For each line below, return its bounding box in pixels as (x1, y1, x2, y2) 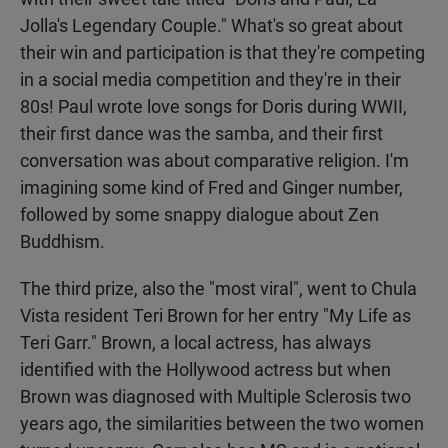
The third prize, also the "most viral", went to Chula (20, 278, 417, 300)
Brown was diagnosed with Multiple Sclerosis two (20, 386, 411, 408)
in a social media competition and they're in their (20, 69, 401, 91)
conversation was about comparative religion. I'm (20, 150, 409, 172)
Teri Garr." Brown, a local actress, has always (20, 332, 371, 354)
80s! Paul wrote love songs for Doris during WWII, (20, 96, 407, 118)
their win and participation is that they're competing (20, 42, 425, 64)
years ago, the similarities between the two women (20, 413, 424, 435)
